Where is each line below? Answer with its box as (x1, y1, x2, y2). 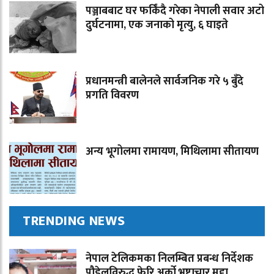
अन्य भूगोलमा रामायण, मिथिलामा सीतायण (86, 143, 259, 161)
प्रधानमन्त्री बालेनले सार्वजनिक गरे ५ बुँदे (86, 72, 243, 91)
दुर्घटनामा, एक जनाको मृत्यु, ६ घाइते (86, 16, 228, 34)
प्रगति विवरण (86, 86, 139, 105)
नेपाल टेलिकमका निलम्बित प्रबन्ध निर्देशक (86, 250, 253, 268)
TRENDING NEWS (23, 210, 125, 232)
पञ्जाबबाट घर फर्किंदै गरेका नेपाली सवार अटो (86, 2, 264, 20)
